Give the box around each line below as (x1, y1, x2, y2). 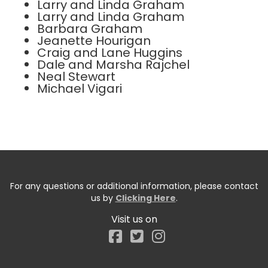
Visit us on (111, 212, 157, 227)
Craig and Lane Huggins (37, 44, 182, 62)
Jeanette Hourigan (37, 32, 151, 50)
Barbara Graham (37, 20, 142, 38)
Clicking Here (115, 192, 176, 205)
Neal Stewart (37, 68, 115, 86)
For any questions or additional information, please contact (10, 180, 258, 193)
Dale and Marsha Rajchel (37, 56, 190, 74)
